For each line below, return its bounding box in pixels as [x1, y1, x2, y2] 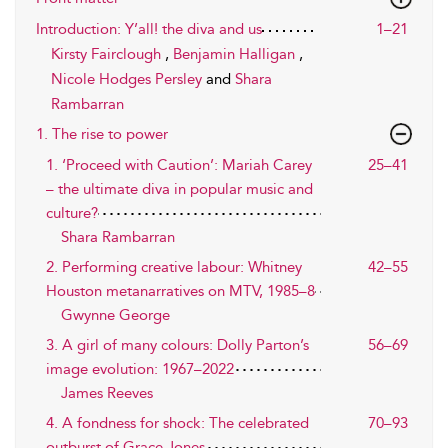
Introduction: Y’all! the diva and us [36, 19, 262, 38]
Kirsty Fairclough [51, 44, 165, 63]
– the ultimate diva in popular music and [46, 179, 313, 198]
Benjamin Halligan [173, 44, 299, 63]
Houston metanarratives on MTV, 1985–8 [46, 281, 315, 300]
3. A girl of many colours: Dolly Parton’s [46, 335, 309, 354]
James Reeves [61, 383, 153, 402]
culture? [46, 203, 98, 222]
